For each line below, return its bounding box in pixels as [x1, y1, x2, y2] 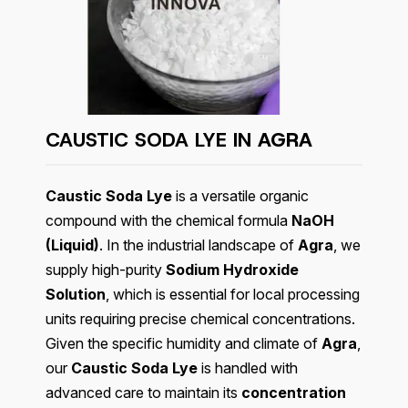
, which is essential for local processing [106, 285, 360, 304]
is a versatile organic [172, 187, 309, 206]
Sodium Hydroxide [166, 260, 299, 280]
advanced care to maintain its [46, 383, 241, 403]
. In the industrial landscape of [99, 236, 298, 255]
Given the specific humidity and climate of [46, 334, 321, 353]
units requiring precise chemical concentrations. [46, 310, 355, 329]
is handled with [198, 359, 298, 378]
